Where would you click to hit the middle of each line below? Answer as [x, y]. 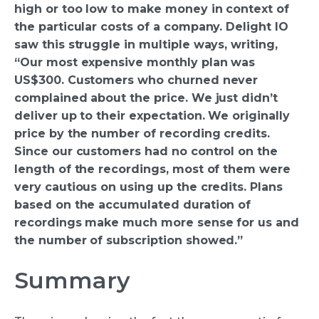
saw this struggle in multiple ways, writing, [146, 44]
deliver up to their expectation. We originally [152, 115]
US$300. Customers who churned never [136, 80]
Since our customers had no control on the [146, 151]
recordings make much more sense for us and [157, 222]
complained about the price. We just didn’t [146, 98]
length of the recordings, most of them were [152, 169]
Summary [72, 281]
